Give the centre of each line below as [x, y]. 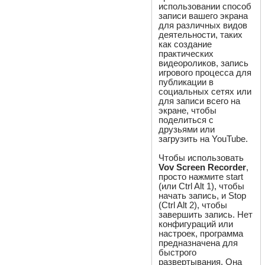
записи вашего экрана [203, 15]
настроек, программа [201, 233]
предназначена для [198, 243]
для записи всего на [200, 101]
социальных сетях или [205, 91]
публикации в [186, 82]
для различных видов [203, 25]
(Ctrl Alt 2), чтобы [193, 205]
